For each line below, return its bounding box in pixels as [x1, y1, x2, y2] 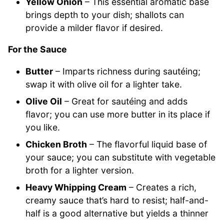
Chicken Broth [25, 138, 87, 149]
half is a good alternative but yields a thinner [25, 207, 209, 218]
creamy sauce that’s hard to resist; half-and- [25, 194, 209, 205]
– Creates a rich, [126, 181, 197, 192]
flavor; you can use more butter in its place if [25, 108, 210, 119]
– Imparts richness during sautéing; [53, 65, 201, 76]
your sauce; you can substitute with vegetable [25, 151, 216, 162]
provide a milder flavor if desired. [25, 22, 163, 33]
